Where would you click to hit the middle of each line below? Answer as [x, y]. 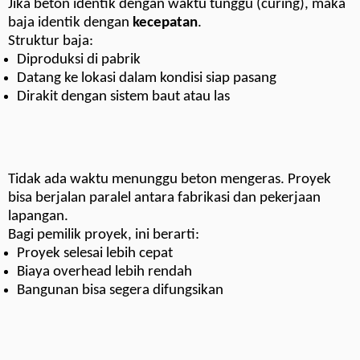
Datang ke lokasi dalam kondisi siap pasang [147, 79]
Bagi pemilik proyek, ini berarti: [104, 235]
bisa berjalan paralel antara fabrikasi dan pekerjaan [164, 198]
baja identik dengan [70, 23]
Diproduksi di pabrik [79, 60]
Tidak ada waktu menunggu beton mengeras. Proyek [170, 180]
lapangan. [38, 217]
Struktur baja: [51, 42]
